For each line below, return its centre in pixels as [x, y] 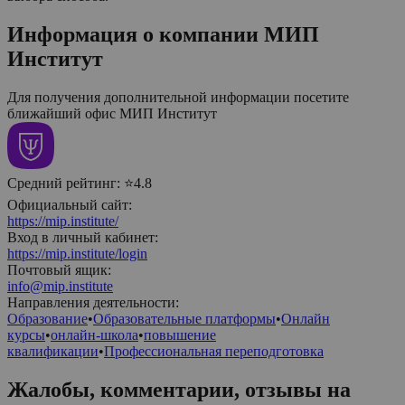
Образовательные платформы [184, 318]
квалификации [53, 351]
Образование [47, 318]
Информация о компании [136, 34]
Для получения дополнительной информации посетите [178, 97]
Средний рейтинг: [66, 183]
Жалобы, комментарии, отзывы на [179, 389]
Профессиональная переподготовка [214, 351]
